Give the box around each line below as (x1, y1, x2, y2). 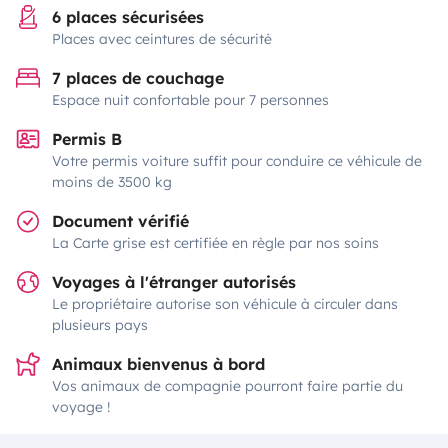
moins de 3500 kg (52, 173, 172, 191)
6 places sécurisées (52, 7, 204, 27)
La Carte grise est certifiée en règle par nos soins (52, 234, 379, 252)
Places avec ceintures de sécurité (52, 30, 272, 48)
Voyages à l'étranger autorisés (52, 272, 296, 292)
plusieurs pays (52, 316, 148, 334)
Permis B (52, 129, 122, 149)
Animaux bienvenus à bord (52, 354, 265, 374)
